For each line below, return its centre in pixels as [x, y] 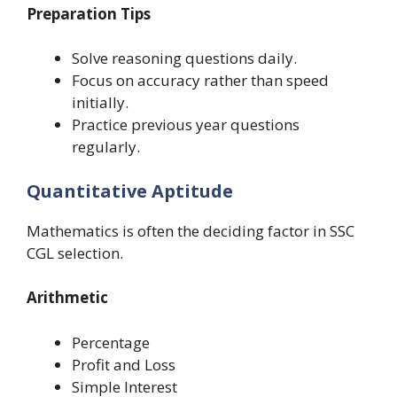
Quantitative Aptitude [130, 191]
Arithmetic [67, 298]
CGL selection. [75, 253]
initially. [100, 103]
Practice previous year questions [186, 125]
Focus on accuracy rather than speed [200, 81]
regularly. [106, 147]
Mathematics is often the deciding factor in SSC [191, 230]
